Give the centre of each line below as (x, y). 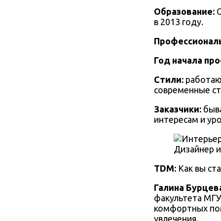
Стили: (169, 80)
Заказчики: (179, 109)
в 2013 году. (179, 22)
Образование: (185, 12)
